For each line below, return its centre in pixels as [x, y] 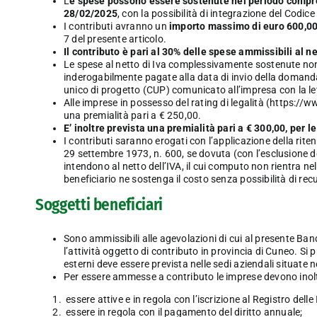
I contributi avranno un [116, 27]
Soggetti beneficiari [99, 205]
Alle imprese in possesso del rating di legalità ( [167, 103]
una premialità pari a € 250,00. [132, 116]
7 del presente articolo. [115, 39]
